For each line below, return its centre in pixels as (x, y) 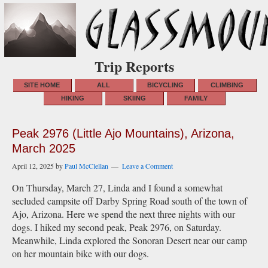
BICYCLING (165, 85)
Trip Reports (134, 66)
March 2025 (44, 148)
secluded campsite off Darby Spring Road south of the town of (130, 201)
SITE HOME (42, 85)
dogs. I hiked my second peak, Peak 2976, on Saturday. (117, 227)
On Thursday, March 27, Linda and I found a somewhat (117, 188)
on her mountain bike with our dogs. (80, 253)
